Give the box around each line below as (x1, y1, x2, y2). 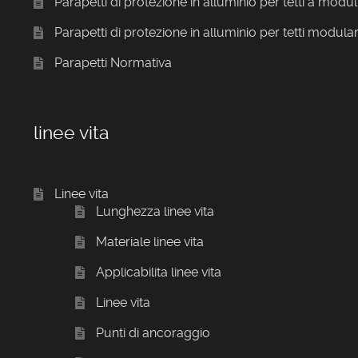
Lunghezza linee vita (95, 203, 214, 219)
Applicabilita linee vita (95, 264, 221, 280)
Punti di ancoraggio (95, 324, 210, 340)
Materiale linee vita (95, 233, 204, 249)
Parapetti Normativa (54, 54, 172, 70)
